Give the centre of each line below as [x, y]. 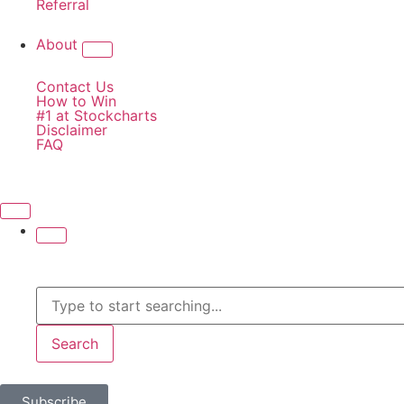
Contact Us [75, 87]
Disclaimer [72, 130]
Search [75, 344]
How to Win [76, 101]
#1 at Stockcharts [96, 115]
